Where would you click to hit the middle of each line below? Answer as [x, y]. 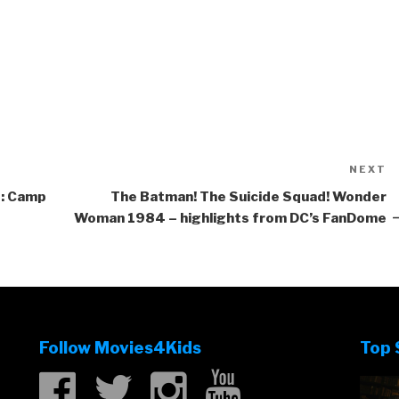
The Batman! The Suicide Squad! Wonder [248, 197]
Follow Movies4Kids [120, 348]
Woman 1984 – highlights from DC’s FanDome [230, 219]
